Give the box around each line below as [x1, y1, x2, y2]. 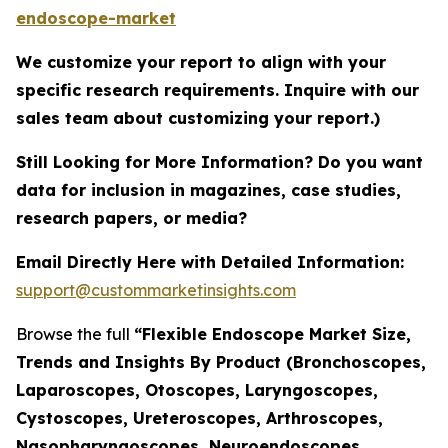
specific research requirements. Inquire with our [16, 79, 419, 100]
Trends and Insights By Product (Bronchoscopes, [16, 351, 426, 372]
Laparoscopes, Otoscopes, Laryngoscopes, [16, 379, 378, 400]
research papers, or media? [16, 207, 252, 228]
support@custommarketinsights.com [16, 279, 296, 300]
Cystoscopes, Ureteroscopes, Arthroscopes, [16, 407, 383, 428]
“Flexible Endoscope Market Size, [134, 323, 411, 344]
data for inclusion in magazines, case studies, [16, 179, 401, 200]
